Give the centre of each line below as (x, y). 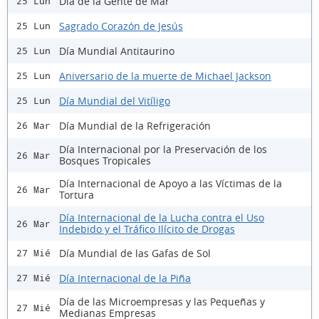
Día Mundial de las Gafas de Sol (135, 253)
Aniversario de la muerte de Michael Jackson (165, 75)
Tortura (77, 195)
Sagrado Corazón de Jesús (121, 26)
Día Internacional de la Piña (125, 278)
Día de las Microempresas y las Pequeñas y (162, 302)
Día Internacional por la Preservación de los (163, 150)
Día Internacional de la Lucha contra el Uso (162, 218)
